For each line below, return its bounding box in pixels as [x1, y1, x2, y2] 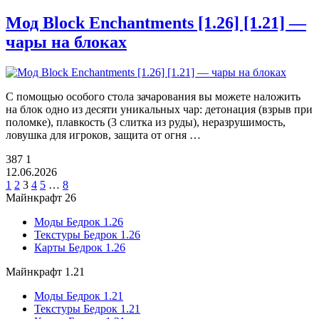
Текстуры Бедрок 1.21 [34, 303, 140, 315]
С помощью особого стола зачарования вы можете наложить [6, 90, 300, 103]
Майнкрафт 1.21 [6, 266, 85, 278]
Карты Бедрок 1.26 [34, 241, 125, 254]
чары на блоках [6, 33, 127, 52]
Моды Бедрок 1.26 [34, 216, 123, 229]
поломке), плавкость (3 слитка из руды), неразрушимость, [6, 116, 286, 129]
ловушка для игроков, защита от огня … [6, 129, 201, 142]
